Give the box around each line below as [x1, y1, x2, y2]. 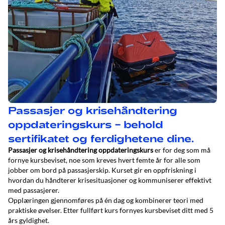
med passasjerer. [8, 186, 59, 194]
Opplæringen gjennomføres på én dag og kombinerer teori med [8, 196, 203, 204]
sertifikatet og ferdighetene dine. [8, 132, 194, 144]
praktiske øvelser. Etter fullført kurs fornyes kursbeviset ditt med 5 [8, 206, 213, 214]
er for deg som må [153, 146, 210, 154]
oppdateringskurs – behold [8, 118, 163, 130]
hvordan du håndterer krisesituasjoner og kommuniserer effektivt [8, 176, 211, 184]
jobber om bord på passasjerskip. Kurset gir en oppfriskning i [8, 166, 196, 174]
